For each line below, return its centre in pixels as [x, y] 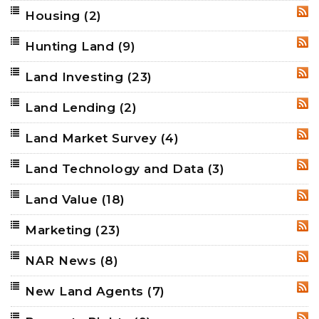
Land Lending [72, 107]
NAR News [63, 260]
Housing [54, 15]
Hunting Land [72, 46]
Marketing [60, 230]
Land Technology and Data [116, 168]
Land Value [63, 199]
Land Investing [76, 77]
